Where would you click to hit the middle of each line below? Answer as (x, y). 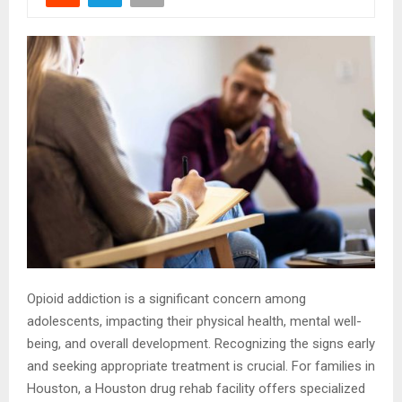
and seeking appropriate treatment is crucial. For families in (201, 367)
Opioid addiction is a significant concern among (166, 299)
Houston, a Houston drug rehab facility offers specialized (196, 389)
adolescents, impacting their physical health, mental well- (194, 322)
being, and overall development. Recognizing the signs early (201, 344)
